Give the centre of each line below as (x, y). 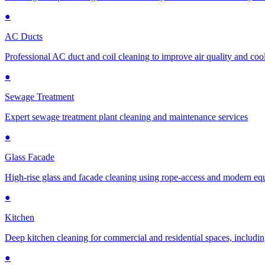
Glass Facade (30, 157)
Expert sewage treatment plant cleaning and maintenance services (126, 117)
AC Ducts (24, 36)
